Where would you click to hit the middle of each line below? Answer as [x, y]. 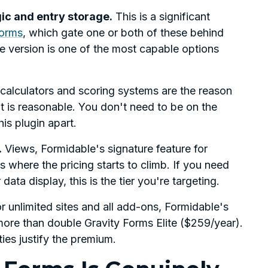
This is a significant [161, 17]
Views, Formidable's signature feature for [105, 149]
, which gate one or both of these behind [123, 33]
